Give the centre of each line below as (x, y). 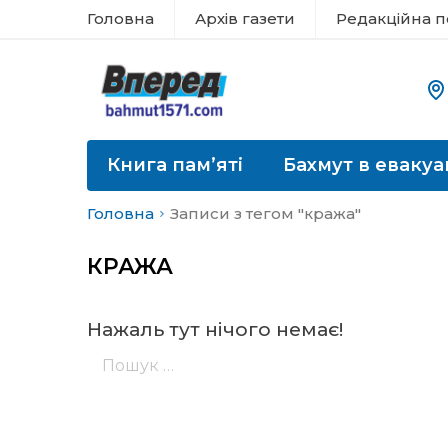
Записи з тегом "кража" (265, 213)
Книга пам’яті (175, 165)
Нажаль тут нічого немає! (215, 329)
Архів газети (245, 18)
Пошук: (116, 349)
